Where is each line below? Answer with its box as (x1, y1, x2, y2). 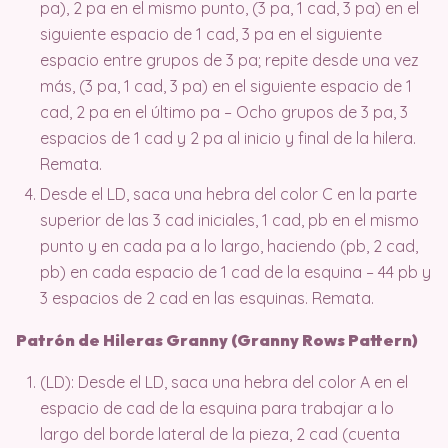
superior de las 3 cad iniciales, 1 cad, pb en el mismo (40, 209, 419, 230)
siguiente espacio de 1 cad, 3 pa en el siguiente (40, 23, 382, 44)
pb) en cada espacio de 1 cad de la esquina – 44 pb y (40, 261, 431, 282)
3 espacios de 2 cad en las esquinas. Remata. (40, 287, 374, 308)
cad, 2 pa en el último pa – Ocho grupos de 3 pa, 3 (40, 101, 408, 122)
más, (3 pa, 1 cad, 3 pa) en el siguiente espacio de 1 (40, 75, 412, 96)
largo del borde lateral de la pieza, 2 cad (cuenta (40, 423, 400, 444)
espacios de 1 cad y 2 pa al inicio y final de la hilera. (40, 127, 416, 148)
